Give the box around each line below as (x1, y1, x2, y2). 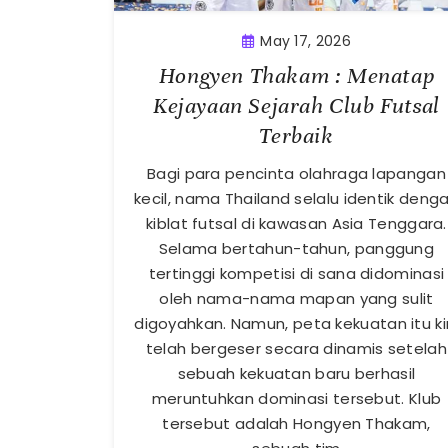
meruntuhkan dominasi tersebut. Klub (151, 387, 442, 409)
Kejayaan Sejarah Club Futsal (153, 91, 440, 119)
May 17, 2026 (260, 30, 351, 51)
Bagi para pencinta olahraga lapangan (147, 162, 446, 184)
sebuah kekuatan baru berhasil (177, 362, 416, 384)
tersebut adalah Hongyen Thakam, (162, 412, 431, 434)
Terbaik (259, 121, 334, 149)
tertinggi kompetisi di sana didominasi (148, 262, 445, 284)
